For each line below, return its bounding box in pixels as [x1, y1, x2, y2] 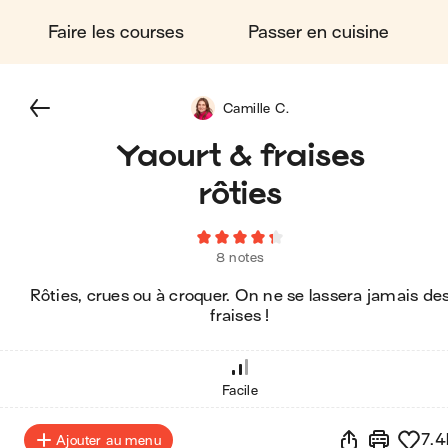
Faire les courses [48, 22, 184, 42]
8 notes [215, 250, 265, 265]
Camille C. [223, 100, 289, 116]
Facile [221, 383, 259, 398]
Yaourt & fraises [115, 136, 365, 173]
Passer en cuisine [248, 22, 389, 42]
